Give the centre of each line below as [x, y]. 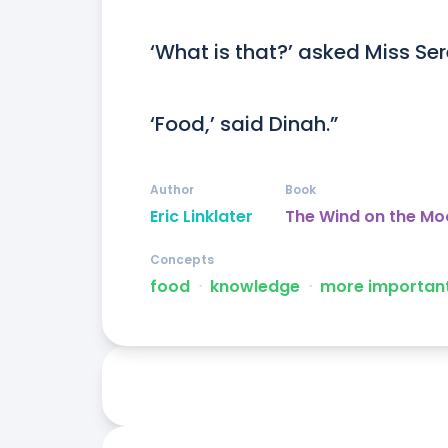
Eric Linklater [201, 217]
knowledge [255, 287]
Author [172, 190]
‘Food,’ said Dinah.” [244, 124]
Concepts [182, 260]
